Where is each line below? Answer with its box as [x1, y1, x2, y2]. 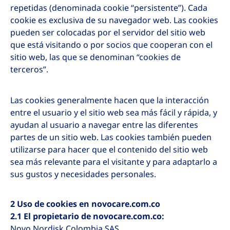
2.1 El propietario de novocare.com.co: [10, 210, 164, 222]
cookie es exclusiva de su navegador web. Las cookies [10, 14, 218, 26]
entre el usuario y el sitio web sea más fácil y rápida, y [10, 107, 217, 119]
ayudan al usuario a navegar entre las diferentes [10, 119, 198, 131]
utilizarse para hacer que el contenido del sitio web [10, 144, 208, 156]
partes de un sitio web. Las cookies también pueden [10, 131, 212, 143]
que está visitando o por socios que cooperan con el [10, 39, 213, 51]
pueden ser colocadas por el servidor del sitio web [10, 27, 205, 39]
